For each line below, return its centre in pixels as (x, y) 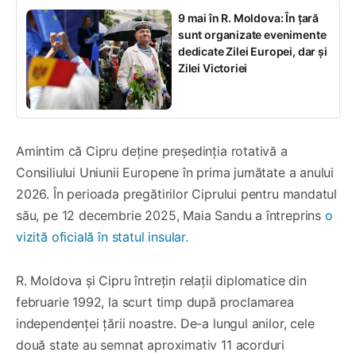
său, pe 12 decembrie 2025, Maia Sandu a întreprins (170, 215)
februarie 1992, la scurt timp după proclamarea (155, 302)
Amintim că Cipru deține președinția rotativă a (152, 151)
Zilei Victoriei (213, 68)
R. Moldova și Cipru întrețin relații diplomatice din (161, 280)
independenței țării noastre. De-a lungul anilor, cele (165, 323)
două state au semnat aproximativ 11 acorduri (151, 344)
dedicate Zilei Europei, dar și (253, 51)
